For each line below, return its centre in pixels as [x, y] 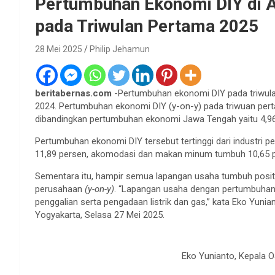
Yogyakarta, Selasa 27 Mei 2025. [100, 215]
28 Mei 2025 [59, 49]
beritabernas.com [75, 93]
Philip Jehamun [120, 49]
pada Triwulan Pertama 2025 [147, 26]
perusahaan [59, 189]
